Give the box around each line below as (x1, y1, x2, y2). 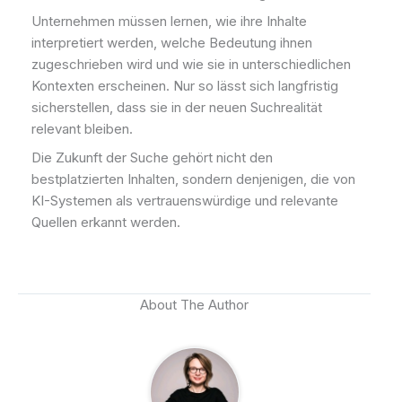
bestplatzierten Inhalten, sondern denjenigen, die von (31, 170, 355, 188)
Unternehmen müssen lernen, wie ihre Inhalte (31, 13, 307, 31)
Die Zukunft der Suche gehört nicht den (31, 148, 273, 166)
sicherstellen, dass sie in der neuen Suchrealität (31, 99, 322, 117)
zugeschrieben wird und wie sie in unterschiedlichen (31, 56, 351, 74)
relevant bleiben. (31, 120, 133, 138)
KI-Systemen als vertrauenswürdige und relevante (31, 191, 338, 209)
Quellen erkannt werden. (31, 213, 180, 231)
